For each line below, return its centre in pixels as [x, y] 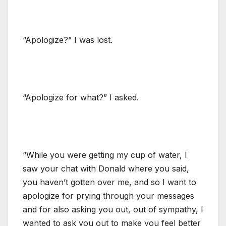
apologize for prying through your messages [108, 195]
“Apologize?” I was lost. [68, 40]
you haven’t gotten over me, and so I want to [109, 182]
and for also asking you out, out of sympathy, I [113, 209]
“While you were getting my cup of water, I [105, 155]
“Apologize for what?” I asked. [81, 97]
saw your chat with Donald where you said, [106, 168]
